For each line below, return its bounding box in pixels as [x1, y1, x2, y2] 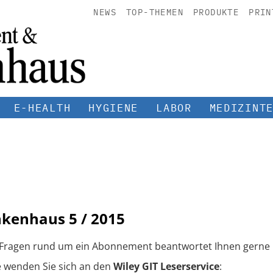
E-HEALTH [13, 101, 71, 115]
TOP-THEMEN [126, 7, 183, 18]
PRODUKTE [193, 7, 239, 18]
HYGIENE [88, 101, 139, 115]
